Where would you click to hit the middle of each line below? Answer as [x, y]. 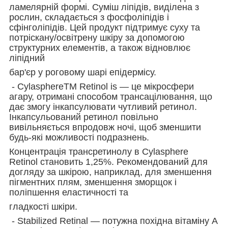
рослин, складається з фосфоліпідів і [89, 17]
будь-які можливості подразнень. [79, 137]
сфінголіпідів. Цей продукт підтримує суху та [105, 27]
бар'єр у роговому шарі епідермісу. [83, 72]
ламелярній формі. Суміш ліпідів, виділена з [104, 7]
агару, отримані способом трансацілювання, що [111, 96]
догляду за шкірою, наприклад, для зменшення [110, 172]
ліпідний [27, 58]
